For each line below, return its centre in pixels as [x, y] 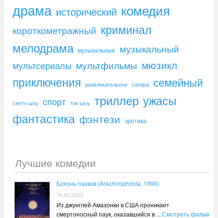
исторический [86, 11]
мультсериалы [42, 65]
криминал [126, 29]
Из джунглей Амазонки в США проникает [113, 204]
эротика [135, 120]
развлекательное [106, 84]
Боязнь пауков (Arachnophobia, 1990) [108, 183]
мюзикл [159, 64]
